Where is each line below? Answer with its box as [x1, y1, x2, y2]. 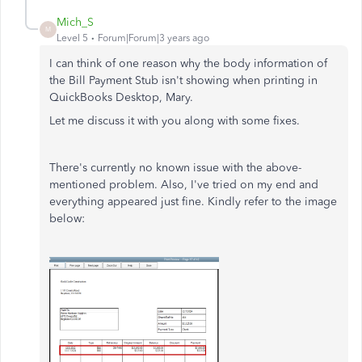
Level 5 [57, 32, 88, 44]
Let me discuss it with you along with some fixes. [49, 113, 300, 128]
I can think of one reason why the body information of [49, 56, 327, 70]
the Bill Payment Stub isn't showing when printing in [49, 73, 318, 87]
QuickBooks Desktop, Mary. [49, 90, 193, 104]
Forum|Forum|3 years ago [98, 32, 209, 44]
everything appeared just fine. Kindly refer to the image [49, 194, 337, 208]
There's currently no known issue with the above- [49, 160, 301, 175]
